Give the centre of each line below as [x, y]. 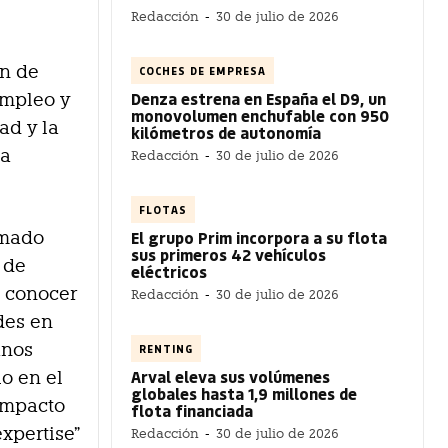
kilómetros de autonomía [226, 132]
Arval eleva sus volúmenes [230, 376]
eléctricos [169, 271]
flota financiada [192, 410]
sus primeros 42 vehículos [228, 254]
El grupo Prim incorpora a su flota [259, 237]
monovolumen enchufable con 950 [260, 115]
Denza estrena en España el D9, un [258, 98]
